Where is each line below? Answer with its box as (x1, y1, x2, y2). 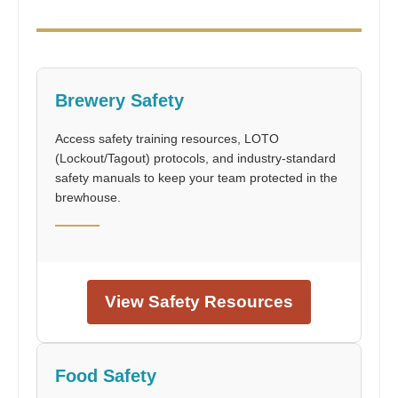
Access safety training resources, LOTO (55, 131, 279, 146)
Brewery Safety (55, 90, 184, 110)
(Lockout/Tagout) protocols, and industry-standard (55, 150, 336, 165)
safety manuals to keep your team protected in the (55, 170, 338, 185)
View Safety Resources (105, 291, 293, 311)
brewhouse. (55, 189, 121, 204)
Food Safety (55, 365, 156, 386)
